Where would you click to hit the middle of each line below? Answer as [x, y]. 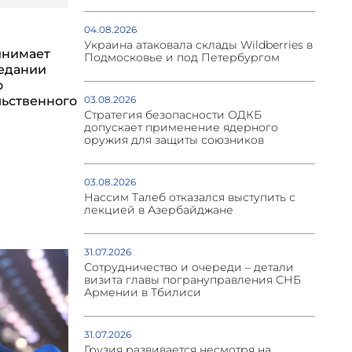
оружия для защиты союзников [174, 140]
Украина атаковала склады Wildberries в [198, 45]
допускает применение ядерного [181, 128]
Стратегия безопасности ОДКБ [172, 115]
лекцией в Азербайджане [158, 210]
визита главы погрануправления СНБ [192, 280]
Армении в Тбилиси [142, 293]
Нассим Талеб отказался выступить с [189, 198]
